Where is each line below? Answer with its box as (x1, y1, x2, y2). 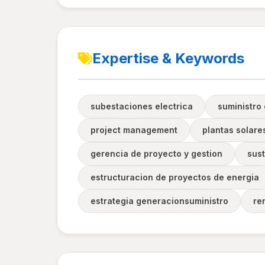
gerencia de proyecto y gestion (91, 148, 222, 159)
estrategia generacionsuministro (91, 196, 228, 206)
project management (91, 125, 177, 135)
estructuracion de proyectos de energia (91, 172, 259, 182)
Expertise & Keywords (92, 50, 244, 67)
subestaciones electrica (91, 101, 193, 111)
